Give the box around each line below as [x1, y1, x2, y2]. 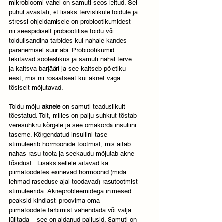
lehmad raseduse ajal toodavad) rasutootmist [9, 177, 140, 185]
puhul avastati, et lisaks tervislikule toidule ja [9, 8, 140, 16]
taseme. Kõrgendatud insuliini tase [9, 130, 109, 138]
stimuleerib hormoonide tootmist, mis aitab [9, 140, 133, 148]
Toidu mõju [9, 102, 42, 110]
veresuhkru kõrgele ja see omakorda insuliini [9, 121, 138, 129]
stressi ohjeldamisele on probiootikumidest [9, 17, 133, 25]
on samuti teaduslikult [60, 102, 127, 110]
